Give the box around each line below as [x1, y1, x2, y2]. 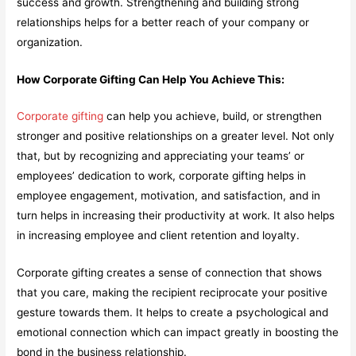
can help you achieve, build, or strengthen [103, 110, 323, 123]
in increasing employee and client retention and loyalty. [17, 229, 300, 242]
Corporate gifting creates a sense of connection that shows [17, 266, 323, 280]
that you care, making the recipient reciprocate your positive [17, 286, 328, 300]
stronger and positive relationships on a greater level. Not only [17, 130, 335, 143]
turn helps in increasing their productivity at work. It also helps [17, 209, 335, 222]
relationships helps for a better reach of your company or [17, 15, 310, 29]
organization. [17, 35, 83, 48]
